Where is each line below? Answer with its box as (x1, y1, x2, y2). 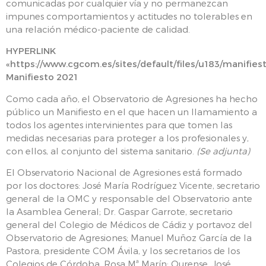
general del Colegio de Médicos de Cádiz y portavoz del (6, 218, 252, 230)
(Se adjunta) (197, 145, 250, 156)
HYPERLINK (6, 45, 56, 56)
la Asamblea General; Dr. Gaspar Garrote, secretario (6, 205, 233, 217)
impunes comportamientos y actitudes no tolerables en (6, 10, 252, 21)
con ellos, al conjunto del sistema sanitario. (6, 145, 197, 156)
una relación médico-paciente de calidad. (6, 23, 190, 34)
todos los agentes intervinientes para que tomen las (6, 119, 232, 130)
